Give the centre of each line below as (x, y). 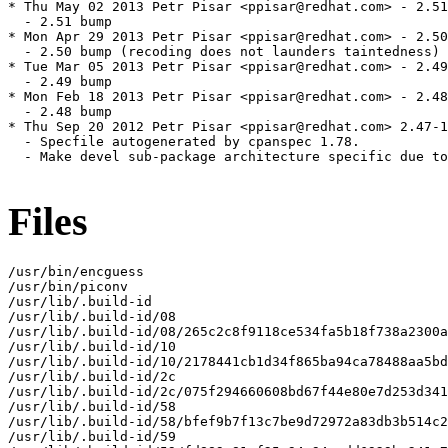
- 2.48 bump (60, 112)
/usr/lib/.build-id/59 (92, 436)
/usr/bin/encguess (76, 271)
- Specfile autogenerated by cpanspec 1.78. (184, 142)
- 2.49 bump (60, 82)
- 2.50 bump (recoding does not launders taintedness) (224, 52)
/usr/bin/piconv (68, 286)
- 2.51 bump (60, 22)
